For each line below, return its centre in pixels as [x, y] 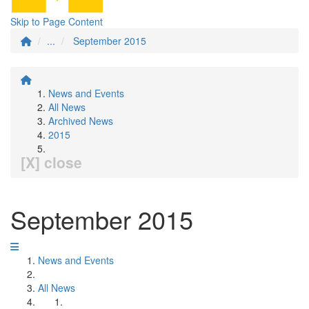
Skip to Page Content [57, 21]
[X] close [51, 162]
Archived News [81, 121]
